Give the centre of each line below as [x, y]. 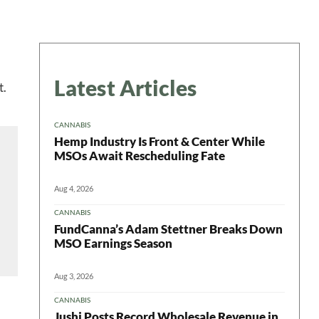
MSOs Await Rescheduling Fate [140, 155]
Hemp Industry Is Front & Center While [159, 141]
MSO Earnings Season [113, 243]
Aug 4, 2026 [74, 188]
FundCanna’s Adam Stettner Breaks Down [168, 229]
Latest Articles [126, 88]
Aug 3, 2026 [74, 276]
